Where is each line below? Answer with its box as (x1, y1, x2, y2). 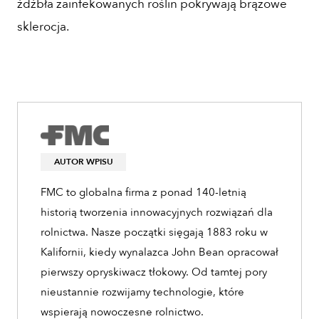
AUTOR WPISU (53, 156, 113, 168)
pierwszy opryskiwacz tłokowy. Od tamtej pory (41, 265, 267, 280)
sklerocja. (17, 18, 69, 35)
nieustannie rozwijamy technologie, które (41, 285, 244, 300)
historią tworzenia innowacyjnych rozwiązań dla (41, 205, 273, 220)
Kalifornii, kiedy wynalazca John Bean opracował (41, 245, 278, 260)
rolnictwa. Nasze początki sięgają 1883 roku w (41, 225, 268, 240)
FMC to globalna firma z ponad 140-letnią (41, 185, 246, 200)
